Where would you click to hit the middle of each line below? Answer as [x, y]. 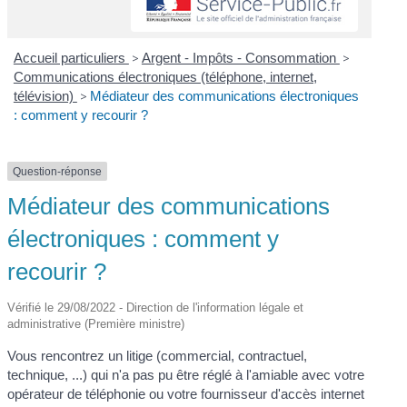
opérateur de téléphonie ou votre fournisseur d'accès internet [186, 394]
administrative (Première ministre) [96, 324]
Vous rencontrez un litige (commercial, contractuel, [158, 356]
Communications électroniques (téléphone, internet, [165, 76]
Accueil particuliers [71, 57]
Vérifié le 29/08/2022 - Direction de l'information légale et [156, 308]
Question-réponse [58, 171]
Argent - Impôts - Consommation [240, 57]
